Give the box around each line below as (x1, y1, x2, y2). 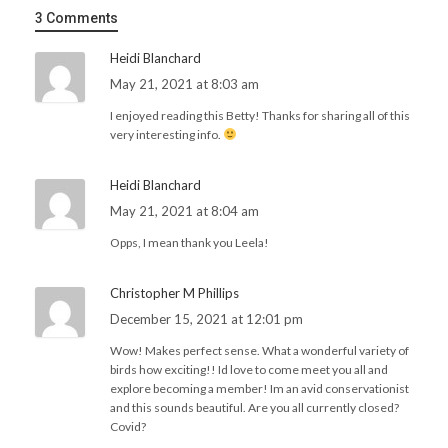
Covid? (110, 419, 146, 435)
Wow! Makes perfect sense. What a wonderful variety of (110, 343, 409, 359)
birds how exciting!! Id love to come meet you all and (110, 362, 388, 378)
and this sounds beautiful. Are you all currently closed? (110, 400, 399, 416)
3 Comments (35, 10, 118, 27)
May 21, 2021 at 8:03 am (110, 76, 259, 93)
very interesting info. (110, 127, 223, 143)
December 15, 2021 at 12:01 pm (110, 311, 303, 328)
